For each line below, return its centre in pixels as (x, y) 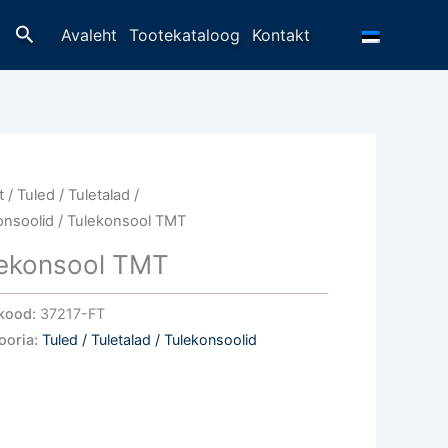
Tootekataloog (184, 34)
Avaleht (89, 34)
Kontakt (281, 34)
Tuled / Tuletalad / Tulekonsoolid (150, 339)
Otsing (44, 31)
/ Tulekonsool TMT (120, 221)
